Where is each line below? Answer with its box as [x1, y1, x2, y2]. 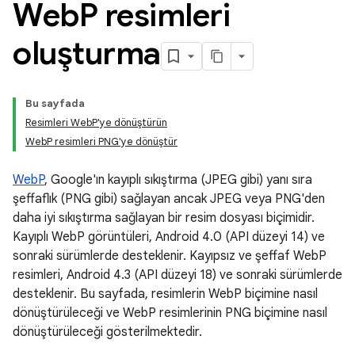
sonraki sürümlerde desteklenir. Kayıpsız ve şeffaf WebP [13, 248, 326, 264]
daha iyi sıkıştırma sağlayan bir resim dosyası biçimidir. [13, 210, 315, 226]
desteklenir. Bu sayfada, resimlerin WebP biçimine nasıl [13, 286, 318, 302]
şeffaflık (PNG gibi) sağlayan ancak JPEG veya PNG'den [13, 191, 325, 207]
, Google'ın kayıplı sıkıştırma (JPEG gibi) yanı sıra [44, 172, 312, 188]
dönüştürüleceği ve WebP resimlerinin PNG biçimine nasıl [13, 305, 327, 321]
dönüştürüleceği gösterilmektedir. [13, 324, 202, 340]
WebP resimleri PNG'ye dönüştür [25, 135, 177, 148]
